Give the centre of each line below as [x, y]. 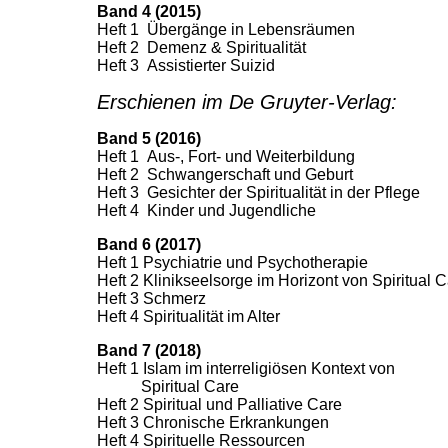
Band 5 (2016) [149, 139]
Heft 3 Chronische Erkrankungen [213, 423]
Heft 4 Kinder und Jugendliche [206, 211]
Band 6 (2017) [149, 245]
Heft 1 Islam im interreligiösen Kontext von [246, 369]
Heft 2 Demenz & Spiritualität [201, 48]
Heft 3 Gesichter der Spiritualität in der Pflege [258, 193]
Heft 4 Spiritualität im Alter [188, 317]
